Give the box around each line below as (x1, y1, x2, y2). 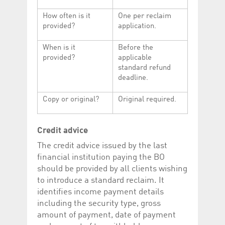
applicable (118, 54, 152, 62)
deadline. (118, 74, 148, 82)
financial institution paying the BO (37, 153, 165, 162)
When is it (43, 44, 75, 52)
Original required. (118, 96, 176, 104)
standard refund (118, 64, 171, 72)
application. (118, 23, 156, 31)
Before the (118, 44, 153, 52)
